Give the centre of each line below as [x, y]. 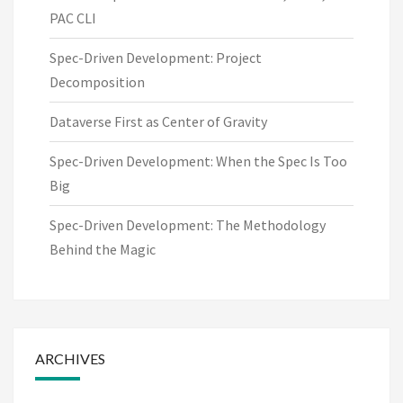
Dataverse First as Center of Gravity [158, 121]
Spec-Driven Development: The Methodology [188, 224]
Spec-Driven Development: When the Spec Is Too [198, 161]
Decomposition [97, 81]
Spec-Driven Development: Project [156, 57]
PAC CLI [73, 18]
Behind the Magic [103, 249]
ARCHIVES [70, 358]
